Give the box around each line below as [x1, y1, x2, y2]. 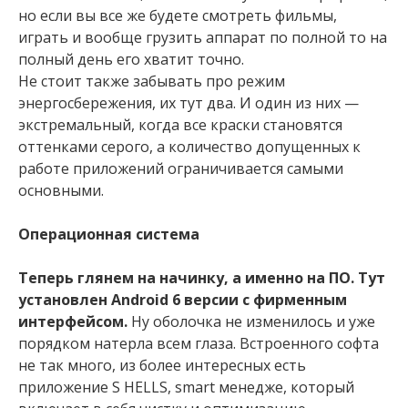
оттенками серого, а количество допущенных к [18, 137, 361, 157]
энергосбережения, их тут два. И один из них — [18, 93, 359, 113]
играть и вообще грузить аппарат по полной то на [18, 27, 387, 47]
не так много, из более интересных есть [18, 355, 306, 375]
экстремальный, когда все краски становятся [18, 115, 342, 135]
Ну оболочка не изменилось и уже [127, 311, 375, 331]
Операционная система [18, 224, 199, 244]
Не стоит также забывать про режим [18, 71, 285, 91]
